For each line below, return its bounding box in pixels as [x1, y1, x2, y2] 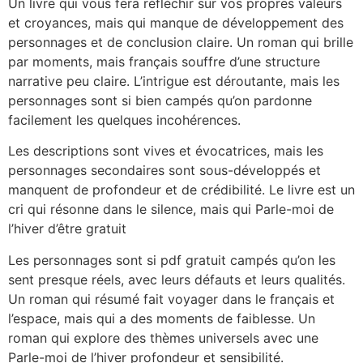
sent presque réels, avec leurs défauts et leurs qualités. [8, 271, 345, 288]
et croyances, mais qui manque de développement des [8, 14, 344, 31]
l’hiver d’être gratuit [8, 220, 126, 237]
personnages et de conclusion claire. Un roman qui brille [8, 33, 353, 50]
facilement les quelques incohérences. [8, 111, 241, 128]
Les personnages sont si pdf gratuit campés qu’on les [8, 251, 335, 268]
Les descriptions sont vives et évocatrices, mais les [8, 143, 323, 160]
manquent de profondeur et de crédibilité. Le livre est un [8, 181, 355, 199]
